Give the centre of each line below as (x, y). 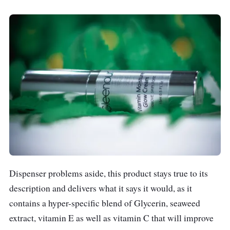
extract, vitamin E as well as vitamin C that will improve (111, 218)
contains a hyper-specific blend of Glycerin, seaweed (105, 203)
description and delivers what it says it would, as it (101, 188)
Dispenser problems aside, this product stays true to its (109, 173)
